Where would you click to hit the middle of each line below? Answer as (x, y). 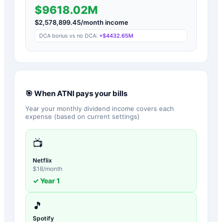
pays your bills (101, 93)
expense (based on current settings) (83, 116)
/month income (105, 22)
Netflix (42, 160)
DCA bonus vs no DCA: (69, 35)
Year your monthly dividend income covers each (100, 108)
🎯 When (41, 93)
